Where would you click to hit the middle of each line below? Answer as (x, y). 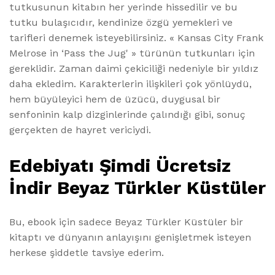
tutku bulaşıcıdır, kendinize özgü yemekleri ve (121, 23)
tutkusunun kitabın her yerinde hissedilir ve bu (123, 7)
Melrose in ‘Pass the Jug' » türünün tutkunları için (132, 53)
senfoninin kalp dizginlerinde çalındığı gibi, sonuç (127, 115)
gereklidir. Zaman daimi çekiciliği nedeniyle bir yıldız (134, 69)
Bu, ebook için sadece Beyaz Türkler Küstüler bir (126, 222)
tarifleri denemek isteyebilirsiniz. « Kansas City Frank (136, 38)
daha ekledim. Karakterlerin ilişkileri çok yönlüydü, (130, 84)
